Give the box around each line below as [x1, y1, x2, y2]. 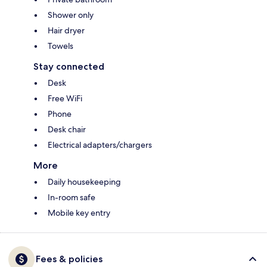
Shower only [48, 10, 94, 21]
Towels [48, 41, 73, 52]
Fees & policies [36, 253, 103, 265]
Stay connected [33, 61, 104, 73]
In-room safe [48, 192, 95, 203]
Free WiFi [48, 93, 82, 104]
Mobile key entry [48, 207, 110, 219]
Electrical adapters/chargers [48, 139, 152, 151]
